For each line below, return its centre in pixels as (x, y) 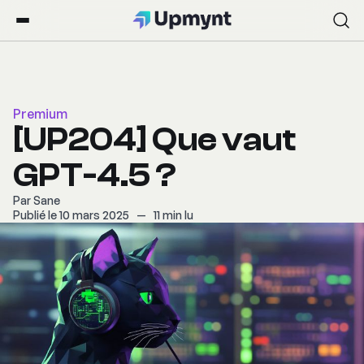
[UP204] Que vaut (154, 140)
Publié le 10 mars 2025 (72, 215)
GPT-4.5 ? (95, 175)
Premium (40, 114)
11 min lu (173, 215)
